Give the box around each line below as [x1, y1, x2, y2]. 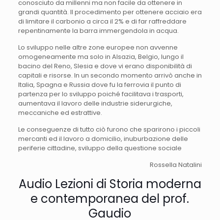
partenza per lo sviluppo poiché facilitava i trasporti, [18, 89, 184, 99]
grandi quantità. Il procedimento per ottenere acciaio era [18, 7, 202, 17]
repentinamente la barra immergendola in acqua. [18, 26, 179, 35]
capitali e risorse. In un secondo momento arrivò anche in [18, 70, 202, 80]
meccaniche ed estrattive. [18, 108, 102, 117]
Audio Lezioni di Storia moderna [18, 175, 201, 192]
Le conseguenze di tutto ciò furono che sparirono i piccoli [18, 124, 200, 134]
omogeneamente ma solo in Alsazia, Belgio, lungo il [18, 52, 184, 61]
